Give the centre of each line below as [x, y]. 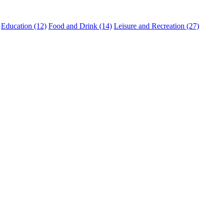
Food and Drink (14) [80, 26]
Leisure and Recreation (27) [156, 26]
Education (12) [24, 26]
